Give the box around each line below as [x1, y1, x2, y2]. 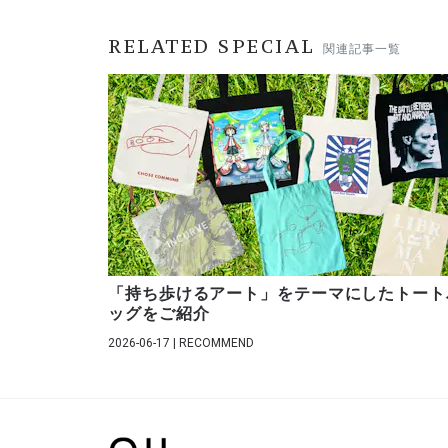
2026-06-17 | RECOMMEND [108, 335, 254, 350]
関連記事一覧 [322, 41, 401, 56]
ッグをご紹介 [108, 304, 210, 322]
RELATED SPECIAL [108, 33, 315, 58]
